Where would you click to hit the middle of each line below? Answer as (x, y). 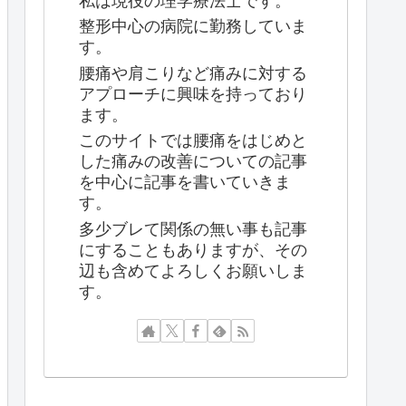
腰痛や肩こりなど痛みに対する (193, 73)
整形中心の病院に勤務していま (193, 27)
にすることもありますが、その (193, 250)
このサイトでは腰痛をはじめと (193, 141)
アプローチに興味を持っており (193, 94)
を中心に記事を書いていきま (185, 183)
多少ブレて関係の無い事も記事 (193, 229)
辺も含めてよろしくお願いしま (193, 271)
